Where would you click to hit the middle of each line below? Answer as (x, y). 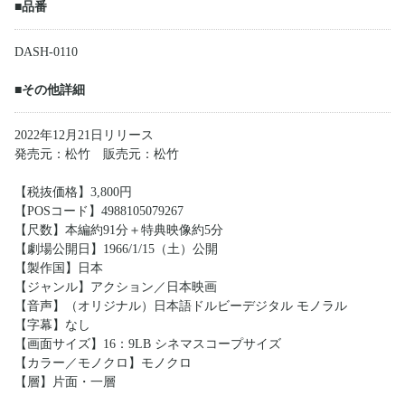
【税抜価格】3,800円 (73, 193)
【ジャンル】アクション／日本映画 (116, 287)
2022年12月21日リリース (84, 136)
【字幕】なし (52, 325)
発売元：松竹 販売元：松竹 (97, 155)
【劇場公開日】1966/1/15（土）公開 (116, 250)
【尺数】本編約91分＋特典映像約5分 (119, 231)
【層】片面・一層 (65, 382)
